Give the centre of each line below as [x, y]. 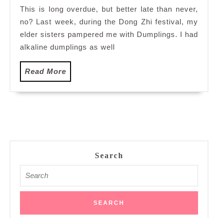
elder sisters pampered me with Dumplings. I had [109, 34]
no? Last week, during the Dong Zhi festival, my [109, 21]
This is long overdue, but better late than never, [109, 9]
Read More [45, 71]
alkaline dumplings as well [67, 47]
